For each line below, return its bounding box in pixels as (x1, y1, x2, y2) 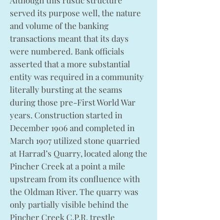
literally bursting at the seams (10, 84, 122, 95)
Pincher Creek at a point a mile (10, 161, 125, 171)
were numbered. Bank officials (10, 46, 124, 56)
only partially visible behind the (10, 199, 129, 210)
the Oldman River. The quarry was (10, 186, 138, 197)
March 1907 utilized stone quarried (10, 135, 140, 146)
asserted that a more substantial (10, 58, 130, 69)
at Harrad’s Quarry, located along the (10, 148, 147, 159)
